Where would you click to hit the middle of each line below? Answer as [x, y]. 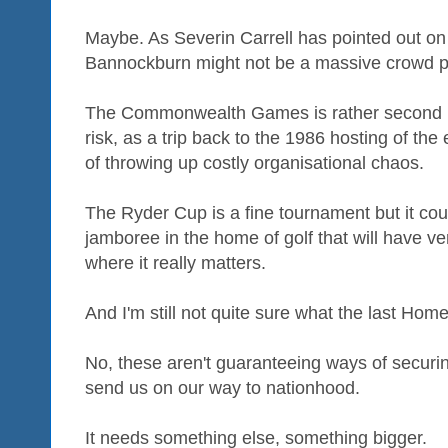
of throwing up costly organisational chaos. [254, 163]
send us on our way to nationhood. [222, 388]
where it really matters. [175, 263]
